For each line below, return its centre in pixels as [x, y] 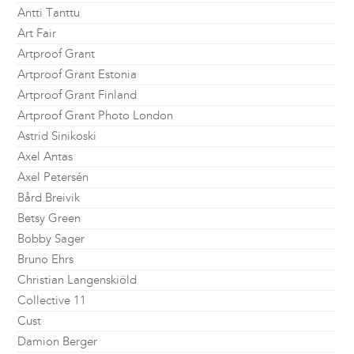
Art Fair [37, 33]
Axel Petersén [53, 177]
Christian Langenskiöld [77, 280]
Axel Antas [45, 156]
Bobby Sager [51, 239]
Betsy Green [49, 218]
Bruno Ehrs [45, 259]
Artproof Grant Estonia [77, 74]
